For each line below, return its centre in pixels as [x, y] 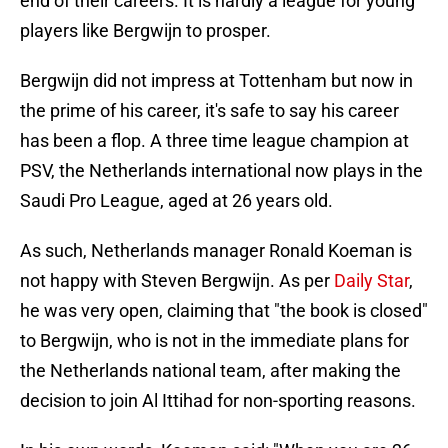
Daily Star [371, 281]
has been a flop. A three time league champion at [214, 141]
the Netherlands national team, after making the [210, 371]
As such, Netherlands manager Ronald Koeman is [216, 251]
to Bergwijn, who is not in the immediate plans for [214, 341]
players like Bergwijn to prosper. [145, 31]
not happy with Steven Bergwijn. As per [177, 281]
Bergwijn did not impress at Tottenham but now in [216, 81]
